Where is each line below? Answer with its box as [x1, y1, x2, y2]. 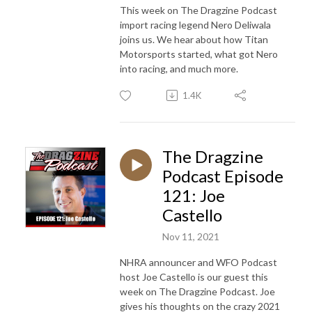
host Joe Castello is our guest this [120, 270, 268, 283]
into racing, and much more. [120, 62, 238, 75]
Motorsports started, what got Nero [120, 47, 278, 60]
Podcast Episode [162, 165, 283, 186]
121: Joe [162, 185, 225, 205]
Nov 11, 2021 [162, 230, 219, 242]
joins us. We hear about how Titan [120, 33, 268, 45]
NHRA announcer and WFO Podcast [120, 256, 277, 268]
